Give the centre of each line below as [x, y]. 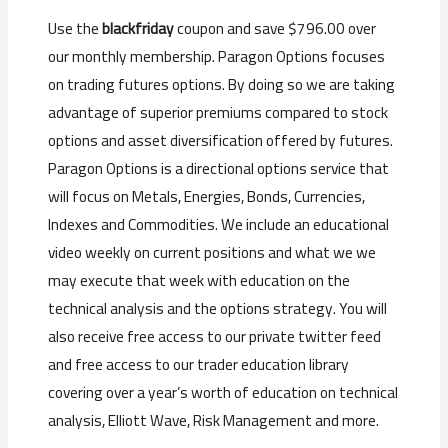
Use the [75, 29]
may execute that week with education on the [199, 281]
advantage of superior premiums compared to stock [218, 113]
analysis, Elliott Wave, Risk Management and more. [214, 421]
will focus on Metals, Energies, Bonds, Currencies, [207, 197]
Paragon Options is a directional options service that [219, 169]
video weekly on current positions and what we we [212, 253]
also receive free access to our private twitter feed [215, 337]
